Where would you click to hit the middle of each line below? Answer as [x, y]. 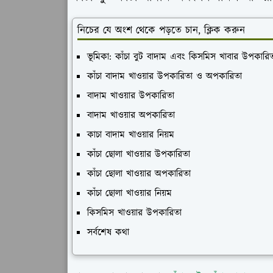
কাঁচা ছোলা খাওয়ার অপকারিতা [139, 174]
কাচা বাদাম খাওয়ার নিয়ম [131, 135]
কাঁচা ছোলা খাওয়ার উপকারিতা [139, 154]
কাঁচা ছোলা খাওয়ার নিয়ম [129, 193]
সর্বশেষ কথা [108, 232]
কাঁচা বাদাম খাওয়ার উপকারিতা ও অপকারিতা [165, 76]
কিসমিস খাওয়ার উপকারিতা [134, 213]
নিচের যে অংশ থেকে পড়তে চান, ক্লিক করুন [161, 30]
